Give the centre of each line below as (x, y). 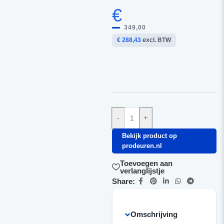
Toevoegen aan (146, 163)
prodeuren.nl (142, 146)
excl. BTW (156, 40)
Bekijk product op (149, 136)
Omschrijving (154, 214)
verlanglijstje (142, 171)
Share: (123, 181)
